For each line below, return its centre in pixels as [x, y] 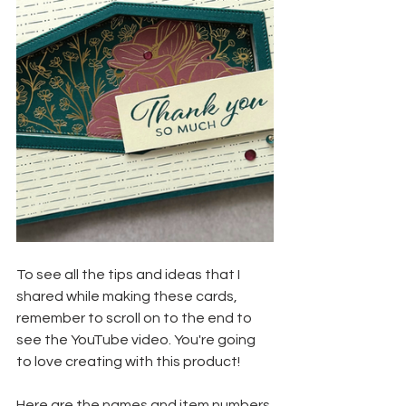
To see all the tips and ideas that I [130, 275]
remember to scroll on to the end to [135, 319]
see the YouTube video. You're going [137, 340]
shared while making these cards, [128, 297]
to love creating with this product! [128, 362]
